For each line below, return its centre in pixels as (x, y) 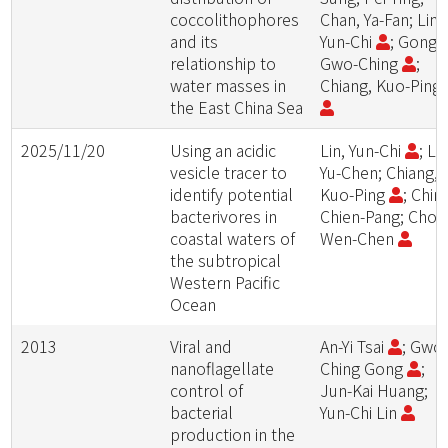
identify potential (232, 194)
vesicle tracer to (229, 172)
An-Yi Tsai (354, 346)
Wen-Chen (359, 238)
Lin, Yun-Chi (363, 150)
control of (207, 390)
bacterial (202, 412)
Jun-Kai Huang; (374, 390)
